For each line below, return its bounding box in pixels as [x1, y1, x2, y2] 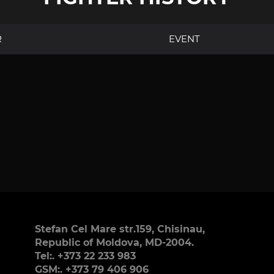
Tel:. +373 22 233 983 [34, 250, 136, 262]
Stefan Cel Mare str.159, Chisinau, [34, 223, 205, 235]
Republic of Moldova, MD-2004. [34, 237, 194, 249]
